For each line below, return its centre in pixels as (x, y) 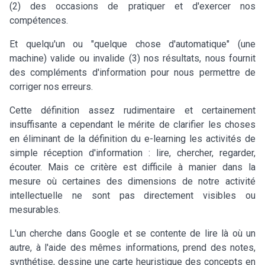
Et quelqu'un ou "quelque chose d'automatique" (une (132, 44)
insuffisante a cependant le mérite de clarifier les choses (132, 124)
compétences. (39, 20)
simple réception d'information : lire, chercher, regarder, (132, 153)
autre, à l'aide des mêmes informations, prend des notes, (132, 247)
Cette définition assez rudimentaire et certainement (132, 110)
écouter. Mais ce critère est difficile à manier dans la (132, 167)
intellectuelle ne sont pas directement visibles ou (132, 195)
